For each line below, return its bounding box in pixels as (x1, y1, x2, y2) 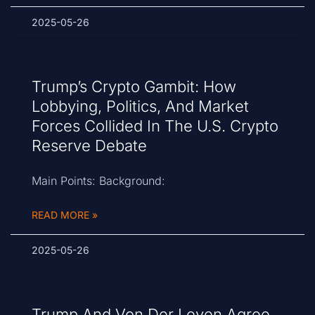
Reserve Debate (32, 136, 147, 155)
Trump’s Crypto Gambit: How (32, 77, 236, 96)
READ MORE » (32, 209, 98, 221)
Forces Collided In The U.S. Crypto (32, 117, 278, 136)
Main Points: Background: (32, 174, 165, 188)
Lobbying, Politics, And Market (32, 97, 249, 116)
